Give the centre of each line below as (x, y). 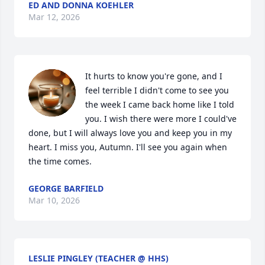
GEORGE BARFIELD (66, 188)
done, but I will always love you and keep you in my (130, 133)
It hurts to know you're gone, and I (154, 76)
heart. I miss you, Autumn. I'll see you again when (128, 147)
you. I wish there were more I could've (161, 119)
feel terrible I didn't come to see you (157, 90)
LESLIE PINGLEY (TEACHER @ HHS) (98, 258)
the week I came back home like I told (160, 104)
